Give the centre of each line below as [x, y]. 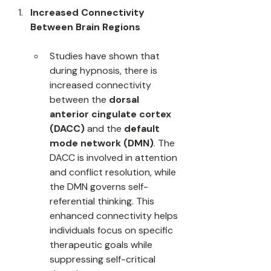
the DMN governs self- [99, 187]
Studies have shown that [106, 56]
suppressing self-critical [104, 260]
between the [79, 100]
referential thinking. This [103, 201]
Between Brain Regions [85, 27]
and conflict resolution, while [114, 172]
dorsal [125, 100]
